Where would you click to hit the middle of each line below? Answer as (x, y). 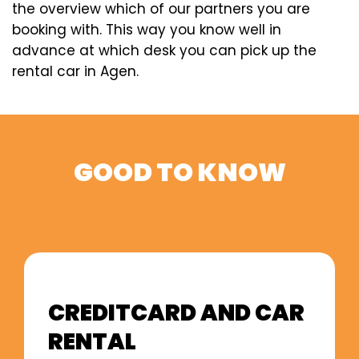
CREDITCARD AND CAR (176, 313)
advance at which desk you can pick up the (164, 50)
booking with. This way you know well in (147, 29)
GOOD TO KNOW (179, 172)
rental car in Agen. (75, 71)
